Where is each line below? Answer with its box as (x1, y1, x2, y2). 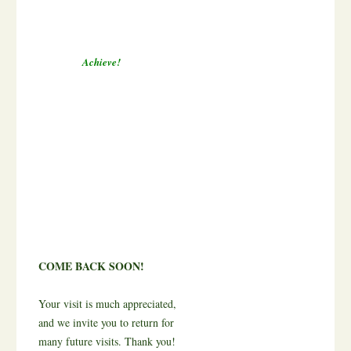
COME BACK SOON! (38, 258, 144, 275)
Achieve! (81, 55, 121, 70)
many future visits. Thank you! (38, 334, 175, 349)
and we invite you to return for (38, 315, 174, 331)
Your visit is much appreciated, (38, 296, 176, 312)
